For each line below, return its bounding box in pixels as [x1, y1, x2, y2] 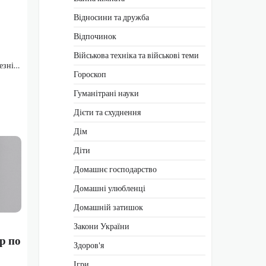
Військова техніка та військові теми [74, 48, 199, 62]
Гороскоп [74, 67, 106, 81]
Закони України [74, 219, 129, 233]
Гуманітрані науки [74, 86, 139, 100]
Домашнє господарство [74, 162, 157, 176]
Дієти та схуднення [74, 105, 141, 119]
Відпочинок [74, 29, 116, 43]
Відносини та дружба [74, 10, 149, 24]
